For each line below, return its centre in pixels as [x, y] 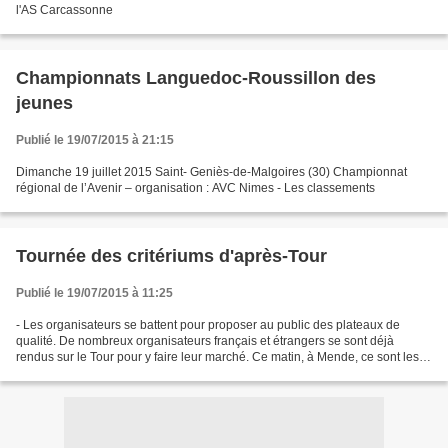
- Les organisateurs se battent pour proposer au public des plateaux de [208, 325]
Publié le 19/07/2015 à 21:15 [95, 140]
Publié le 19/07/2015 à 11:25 [94, 293]
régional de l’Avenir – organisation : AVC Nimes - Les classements [195, 188]
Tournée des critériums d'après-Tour [171, 256]
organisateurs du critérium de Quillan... [121, 373]
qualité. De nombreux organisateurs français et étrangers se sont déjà [205, 341]
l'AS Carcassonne [64, 10]
